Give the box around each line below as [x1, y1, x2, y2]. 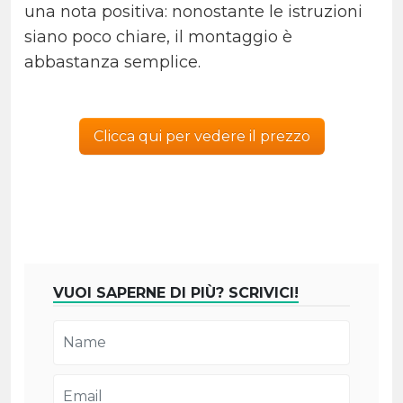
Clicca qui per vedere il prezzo [93, 128, 310, 146]
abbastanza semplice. [24, 52, 201, 73]
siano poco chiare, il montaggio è [24, 27, 292, 48]
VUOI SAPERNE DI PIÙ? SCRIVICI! [53, 284, 299, 302]
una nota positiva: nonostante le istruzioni [24, 2, 363, 22]
